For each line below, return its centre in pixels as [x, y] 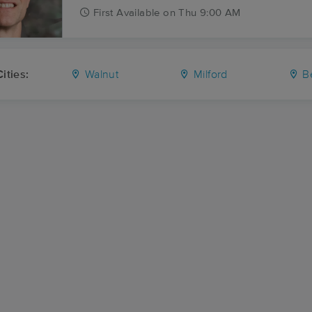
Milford [209, 75]
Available [138, 13]
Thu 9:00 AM [210, 13]
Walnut [100, 75]
